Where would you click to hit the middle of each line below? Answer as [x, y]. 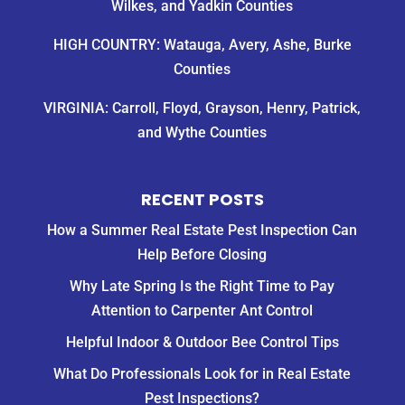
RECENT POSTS [202, 200]
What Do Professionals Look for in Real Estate [202, 374]
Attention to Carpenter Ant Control [202, 311]
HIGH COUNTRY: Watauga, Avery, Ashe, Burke [202, 45]
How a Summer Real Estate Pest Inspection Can [202, 231]
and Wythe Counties [202, 133]
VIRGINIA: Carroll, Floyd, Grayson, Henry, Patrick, [202, 108]
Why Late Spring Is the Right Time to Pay [202, 287]
